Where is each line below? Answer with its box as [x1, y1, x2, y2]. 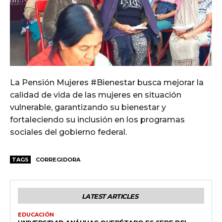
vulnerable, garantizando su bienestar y [10, 102, 166, 112]
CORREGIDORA [36, 156, 80, 163]
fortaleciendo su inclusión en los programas [10, 114, 185, 124]
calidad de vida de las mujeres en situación [10, 90, 181, 100]
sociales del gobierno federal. [10, 127, 127, 137]
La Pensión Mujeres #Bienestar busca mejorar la [10, 77, 204, 87]
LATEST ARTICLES [81, 192, 138, 200]
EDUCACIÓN [18, 211, 54, 218]
